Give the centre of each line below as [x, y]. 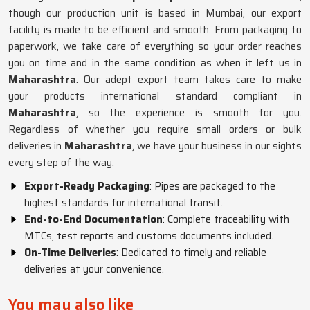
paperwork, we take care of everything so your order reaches [155, 46]
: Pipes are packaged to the [212, 186]
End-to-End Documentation [93, 219]
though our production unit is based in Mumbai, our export [155, 13]
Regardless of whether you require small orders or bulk [155, 129]
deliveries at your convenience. [94, 269]
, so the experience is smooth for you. [189, 113]
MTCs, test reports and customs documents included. [149, 236]
